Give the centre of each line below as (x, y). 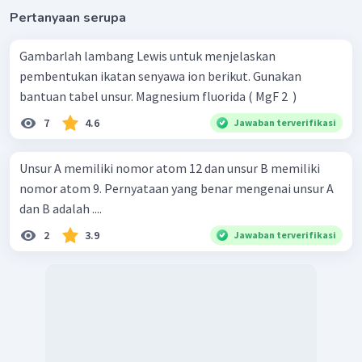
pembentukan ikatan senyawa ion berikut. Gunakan (160, 76)
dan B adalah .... (61, 208)
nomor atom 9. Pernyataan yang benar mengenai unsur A (177, 188)
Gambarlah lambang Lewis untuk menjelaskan (147, 55)
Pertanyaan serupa (68, 17)
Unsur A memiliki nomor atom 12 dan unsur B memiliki (170, 168)
